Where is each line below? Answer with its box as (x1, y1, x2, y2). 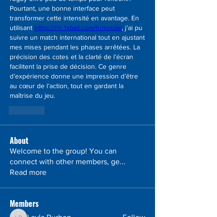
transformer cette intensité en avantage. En (10, 14, 139, 22)
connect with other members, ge (10, 157, 120, 166)
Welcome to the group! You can (10, 147, 117, 155)
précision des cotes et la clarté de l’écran (10, 53, 133, 61)
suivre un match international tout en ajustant (10, 33, 145, 41)
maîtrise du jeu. (10, 92, 55, 99)
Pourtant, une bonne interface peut (10, 4, 115, 12)
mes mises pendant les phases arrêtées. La (10, 43, 140, 51)
